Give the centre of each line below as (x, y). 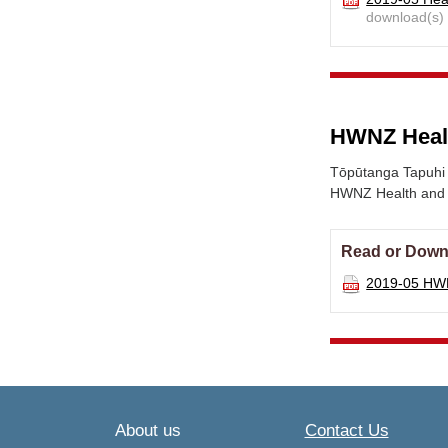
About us (147, 430)
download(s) (405, 17)
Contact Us (346, 430)
